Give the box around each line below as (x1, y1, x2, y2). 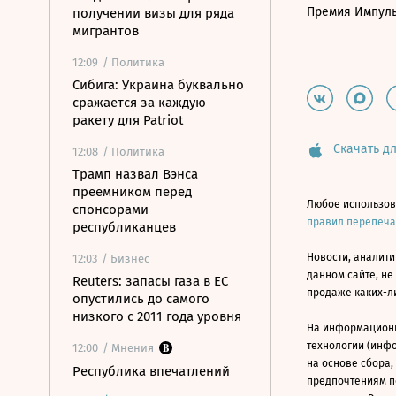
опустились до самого (72, 291, 209, 307)
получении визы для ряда (72, 5, 234, 21)
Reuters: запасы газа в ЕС (72, 273, 228, 289)
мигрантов (72, 23, 139, 39)
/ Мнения (103, 341, 154, 354)
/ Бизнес (102, 252, 149, 265)
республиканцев (72, 219, 176, 235)
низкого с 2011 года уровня (72, 308, 241, 324)
